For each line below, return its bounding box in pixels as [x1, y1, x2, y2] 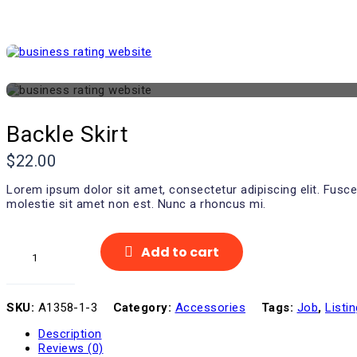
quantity [6, 259, 50, 273]
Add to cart [141, 243, 219, 261]
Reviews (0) [38, 341, 104, 355]
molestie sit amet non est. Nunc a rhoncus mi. [6, 197, 266, 211]
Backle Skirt [6, 121, 128, 147]
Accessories [175, 300, 245, 315]
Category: [112, 300, 175, 315]
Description [38, 327, 102, 341]
